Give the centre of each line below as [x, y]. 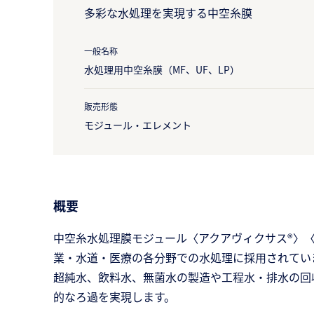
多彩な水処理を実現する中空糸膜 [168, 13]
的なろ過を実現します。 [114, 296]
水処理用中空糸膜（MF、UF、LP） [162, 69]
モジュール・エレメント [138, 125]
